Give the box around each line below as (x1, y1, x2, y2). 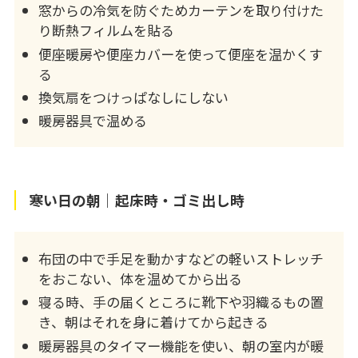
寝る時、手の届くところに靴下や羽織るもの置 (38, 292, 324, 312)
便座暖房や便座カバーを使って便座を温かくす (38, 43, 323, 64)
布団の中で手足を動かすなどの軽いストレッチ (38, 249, 324, 269)
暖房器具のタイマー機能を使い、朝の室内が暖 (38, 335, 324, 356)
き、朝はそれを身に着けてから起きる (38, 312, 268, 332)
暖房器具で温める (38, 110, 147, 131)
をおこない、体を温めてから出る (38, 268, 242, 289)
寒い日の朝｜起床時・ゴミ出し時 (28, 189, 245, 210)
